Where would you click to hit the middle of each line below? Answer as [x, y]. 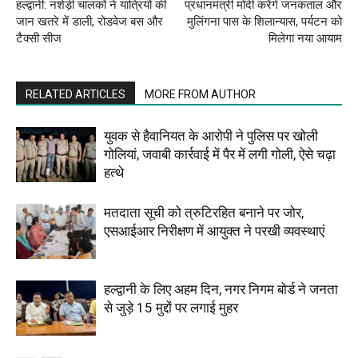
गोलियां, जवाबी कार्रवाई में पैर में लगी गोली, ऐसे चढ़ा [220, 154]
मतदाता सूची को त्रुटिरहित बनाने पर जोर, [204, 212]
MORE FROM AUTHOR [200, 94]
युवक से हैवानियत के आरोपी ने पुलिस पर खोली [211, 135]
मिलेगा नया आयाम [305, 38]
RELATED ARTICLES [76, 94]
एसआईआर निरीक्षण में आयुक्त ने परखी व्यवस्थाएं [214, 231]
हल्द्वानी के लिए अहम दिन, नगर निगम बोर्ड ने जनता [221, 289]
